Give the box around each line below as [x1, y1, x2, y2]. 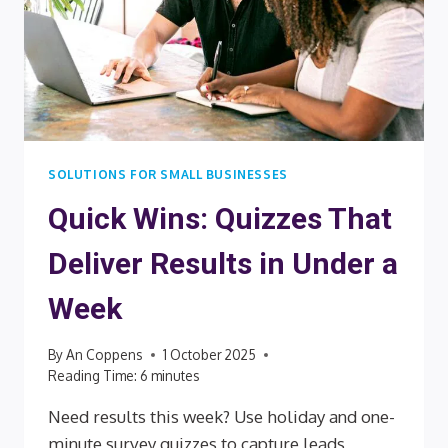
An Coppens [66, 346, 144, 364]
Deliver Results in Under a [48, 245, 398, 281]
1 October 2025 [163, 346, 257, 364]
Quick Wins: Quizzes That [48, 200, 392, 236]
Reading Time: [48, 367, 137, 385]
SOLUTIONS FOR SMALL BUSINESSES [48, 166, 288, 182]
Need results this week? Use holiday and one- [48, 406, 395, 428]
